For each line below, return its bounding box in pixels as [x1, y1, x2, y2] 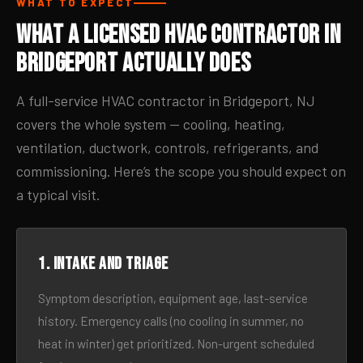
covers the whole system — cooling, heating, [16, 115, 285, 133]
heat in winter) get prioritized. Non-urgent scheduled [38, 336, 314, 351]
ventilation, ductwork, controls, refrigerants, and [16, 139, 318, 156]
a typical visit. [16, 186, 100, 203]
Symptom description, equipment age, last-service [38, 291, 308, 305]
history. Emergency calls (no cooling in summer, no [38, 314, 304, 328]
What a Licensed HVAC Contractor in [16, 19, 341, 51]
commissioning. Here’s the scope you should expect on [16, 162, 346, 180]
